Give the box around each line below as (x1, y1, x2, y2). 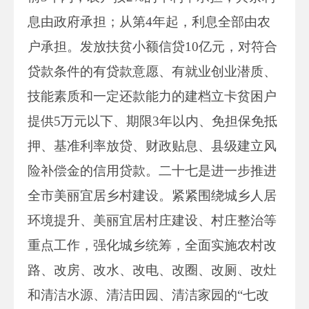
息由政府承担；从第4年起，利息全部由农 (28, 14, 270, 29)
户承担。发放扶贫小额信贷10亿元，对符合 (28, 39, 277, 54)
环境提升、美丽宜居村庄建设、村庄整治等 (28, 212, 277, 228)
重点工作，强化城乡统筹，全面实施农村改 (28, 237, 277, 252)
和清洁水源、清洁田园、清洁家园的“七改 (28, 287, 269, 302)
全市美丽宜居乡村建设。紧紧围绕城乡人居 (28, 188, 277, 203)
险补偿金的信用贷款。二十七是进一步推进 (28, 163, 277, 178)
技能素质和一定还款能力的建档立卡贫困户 (28, 88, 277, 103)
